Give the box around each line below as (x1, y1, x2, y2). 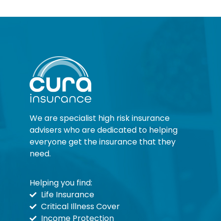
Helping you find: (30, 177, 92, 188)
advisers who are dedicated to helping (30, 124, 178, 136)
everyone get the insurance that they (30, 136, 176, 148)
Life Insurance (40, 188, 94, 200)
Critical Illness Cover (40, 200, 120, 212)
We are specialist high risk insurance (30, 112, 170, 124)
